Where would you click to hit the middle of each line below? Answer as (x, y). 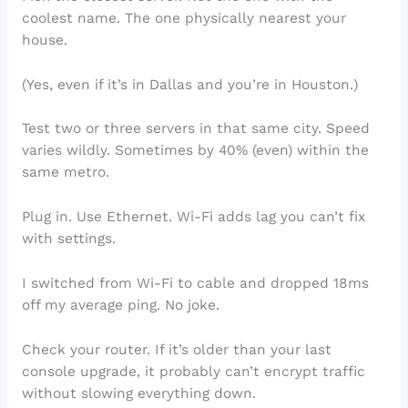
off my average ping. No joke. (120, 305)
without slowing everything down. (138, 393)
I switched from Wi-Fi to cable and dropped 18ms (195, 283)
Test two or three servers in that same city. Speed (195, 129)
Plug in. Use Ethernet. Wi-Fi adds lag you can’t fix (193, 217)
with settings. (68, 239)
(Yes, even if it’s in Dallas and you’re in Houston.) (189, 84)
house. (44, 40)
